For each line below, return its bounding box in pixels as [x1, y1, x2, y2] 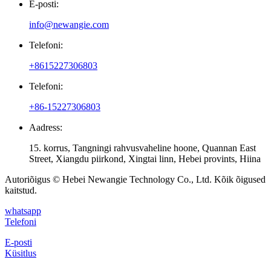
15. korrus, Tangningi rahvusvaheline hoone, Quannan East [29, 142, 256, 153]
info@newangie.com [29, 19, 109, 30]
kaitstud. [5, 184, 37, 195]
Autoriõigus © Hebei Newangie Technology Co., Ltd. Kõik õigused [5, 174, 266, 184]
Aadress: [29, 122, 62, 132]
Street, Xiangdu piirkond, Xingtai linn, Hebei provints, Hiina [29, 153, 261, 164]
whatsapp [5, 205, 41, 216]
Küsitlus [5, 247, 36, 258]
